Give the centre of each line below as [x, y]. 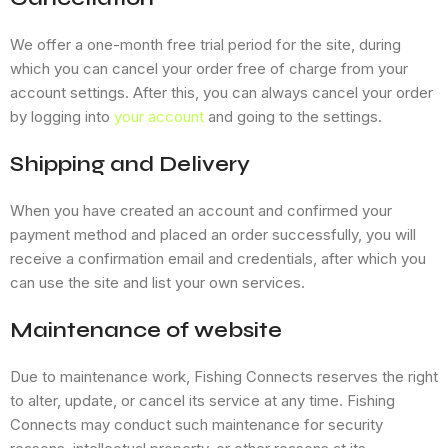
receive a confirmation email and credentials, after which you [218, 259]
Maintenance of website [146, 330]
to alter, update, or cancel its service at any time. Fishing [202, 401]
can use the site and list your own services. [157, 283]
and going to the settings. [293, 117]
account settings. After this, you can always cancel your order [221, 93]
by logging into [62, 117]
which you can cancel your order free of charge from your [209, 69]
